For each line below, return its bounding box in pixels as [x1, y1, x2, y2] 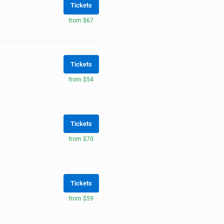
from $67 [68, 16, 93, 24]
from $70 [68, 135, 93, 143]
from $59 [68, 194, 93, 202]
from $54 [68, 76, 93, 83]
